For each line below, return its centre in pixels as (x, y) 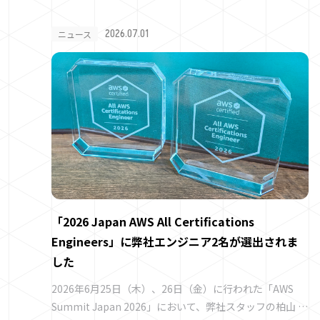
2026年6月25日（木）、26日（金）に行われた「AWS (172, 288)
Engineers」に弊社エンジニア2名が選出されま (175, 241)
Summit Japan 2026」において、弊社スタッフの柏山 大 (180, 306)
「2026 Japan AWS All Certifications (153, 221)
